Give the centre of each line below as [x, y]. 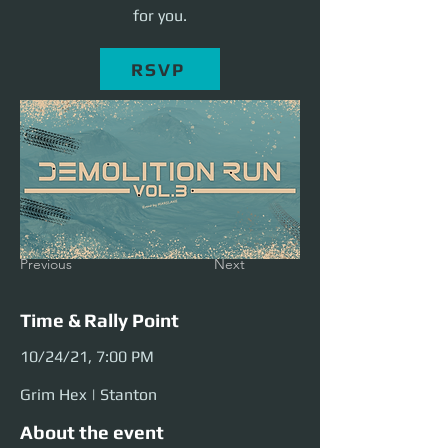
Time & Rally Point [99, 320]
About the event [92, 432]
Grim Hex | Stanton [88, 395]
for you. [160, 16]
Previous [46, 264]
